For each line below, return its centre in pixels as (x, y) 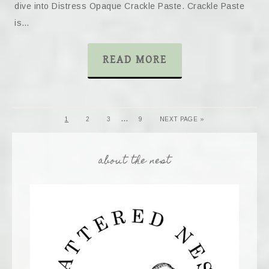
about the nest (134, 162)
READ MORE (134, 60)
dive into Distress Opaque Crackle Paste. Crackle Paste (129, 6)
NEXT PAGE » (182, 119)
